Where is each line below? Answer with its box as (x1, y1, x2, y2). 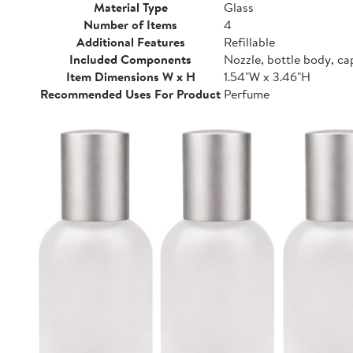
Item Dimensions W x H (65, 68, 195, 85)
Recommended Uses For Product (40, 85, 221, 102)
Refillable (224, 33, 275, 50)
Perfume (224, 85, 269, 102)
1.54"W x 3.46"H (224, 68, 310, 85)
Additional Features (76, 33, 185, 50)
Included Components (69, 50, 191, 68)
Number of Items (84, 16, 177, 33)
